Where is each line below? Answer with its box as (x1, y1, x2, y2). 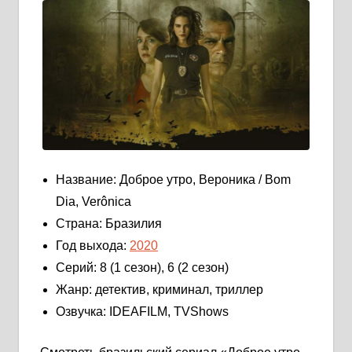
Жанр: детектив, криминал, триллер (56, 283, 263, 297)
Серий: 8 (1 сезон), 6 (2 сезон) (56, 261, 229, 275)
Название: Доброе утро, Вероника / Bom (56, 173, 291, 187)
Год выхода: (56, 239, 130, 253)
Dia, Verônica (56, 195, 131, 209)
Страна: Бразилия (56, 217, 162, 231)
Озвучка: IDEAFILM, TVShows (56, 305, 229, 319)
